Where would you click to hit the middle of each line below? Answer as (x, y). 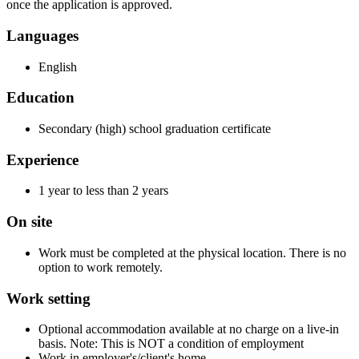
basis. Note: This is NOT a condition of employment (171, 344)
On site (29, 222)
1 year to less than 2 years (103, 191)
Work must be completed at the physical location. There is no (192, 252)
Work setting (48, 298)
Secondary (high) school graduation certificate (155, 128)
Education (40, 98)
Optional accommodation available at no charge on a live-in (189, 329)
